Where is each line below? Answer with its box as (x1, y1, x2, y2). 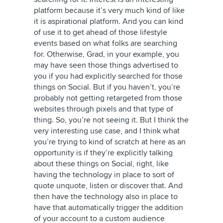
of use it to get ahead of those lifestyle (34, 27, 167, 37)
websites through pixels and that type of (34, 104, 173, 114)
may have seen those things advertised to (34, 60, 178, 70)
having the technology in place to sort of (34, 170, 174, 180)
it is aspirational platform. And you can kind (34, 16, 183, 26)
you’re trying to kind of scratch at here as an (34, 137, 186, 147)
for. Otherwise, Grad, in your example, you (34, 49, 179, 59)
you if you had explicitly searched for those (34, 71, 183, 81)
